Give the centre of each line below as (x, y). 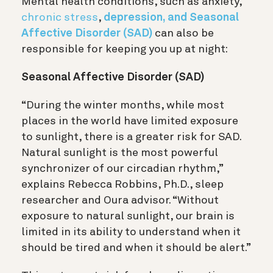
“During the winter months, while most (123, 106)
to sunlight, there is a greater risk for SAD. (131, 137)
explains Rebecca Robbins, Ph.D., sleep (122, 185)
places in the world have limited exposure (130, 122)
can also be (183, 34)
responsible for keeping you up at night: (125, 50)
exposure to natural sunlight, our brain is (128, 217)
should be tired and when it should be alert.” (136, 248)
